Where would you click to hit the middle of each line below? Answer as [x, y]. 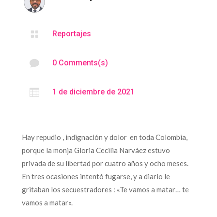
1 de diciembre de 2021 [93, 92]
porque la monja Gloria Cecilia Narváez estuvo [96, 150]
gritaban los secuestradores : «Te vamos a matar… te [105, 189]
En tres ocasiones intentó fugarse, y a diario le [96, 176]
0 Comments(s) [80, 62]
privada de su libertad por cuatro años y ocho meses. [105, 163]
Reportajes [71, 33]
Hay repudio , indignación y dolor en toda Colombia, [104, 137]
